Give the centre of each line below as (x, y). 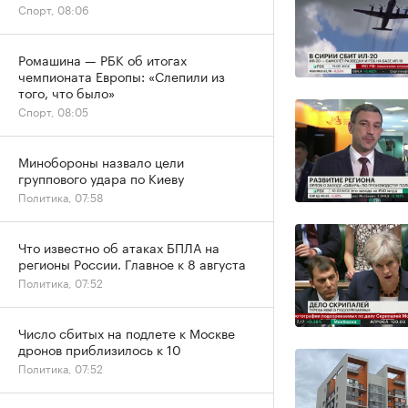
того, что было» (66, 92)
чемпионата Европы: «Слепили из (122, 76)
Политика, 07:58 (61, 196)
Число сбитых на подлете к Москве (127, 332)
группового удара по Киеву (101, 178)
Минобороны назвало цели (101, 161)
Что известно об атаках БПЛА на (119, 247)
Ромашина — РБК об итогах (102, 59)
